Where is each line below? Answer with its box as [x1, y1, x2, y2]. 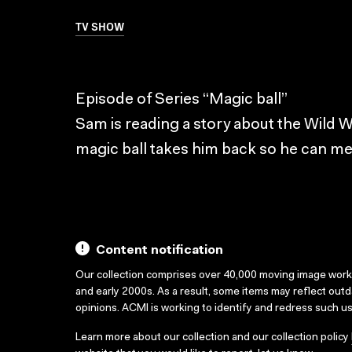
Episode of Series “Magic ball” [75, 92, 288, 108]
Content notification [96, 244, 223, 257]
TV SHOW [75, 18, 124, 34]
